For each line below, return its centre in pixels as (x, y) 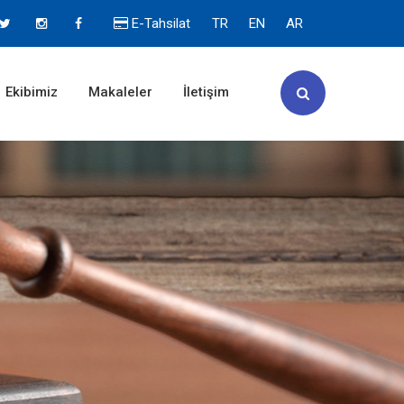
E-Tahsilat (159, 23)
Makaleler (120, 92)
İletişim (206, 92)
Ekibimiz (31, 92)
